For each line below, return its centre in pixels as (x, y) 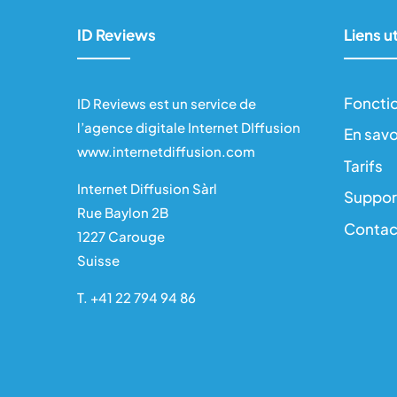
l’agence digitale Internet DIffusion (189, 127)
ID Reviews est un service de (167, 103)
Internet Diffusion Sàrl (147, 188)
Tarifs (364, 165)
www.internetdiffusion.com (166, 151)
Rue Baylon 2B (123, 212)
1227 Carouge (121, 236)
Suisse (98, 260)
